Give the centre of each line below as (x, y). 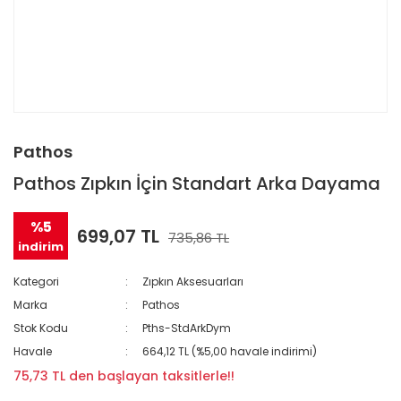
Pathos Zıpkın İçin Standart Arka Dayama (197, 183)
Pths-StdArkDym (187, 328)
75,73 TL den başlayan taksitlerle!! (124, 376)
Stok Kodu (41, 328)
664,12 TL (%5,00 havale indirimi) (230, 351)
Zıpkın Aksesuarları (193, 282)
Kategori (36, 282)
